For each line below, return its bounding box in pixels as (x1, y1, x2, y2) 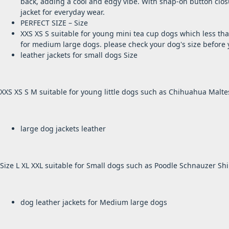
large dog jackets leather (20, 124, 106, 134)
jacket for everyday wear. (20, 7, 105, 17)
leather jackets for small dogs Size (20, 50, 138, 60)
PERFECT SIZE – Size (20, 18, 88, 28)
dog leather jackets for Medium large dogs (20, 197, 167, 208)
